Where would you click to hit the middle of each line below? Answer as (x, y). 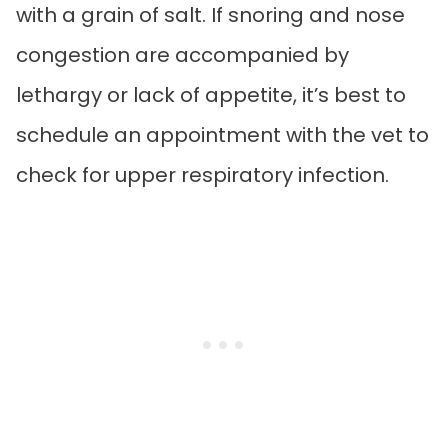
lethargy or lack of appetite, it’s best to (211, 95)
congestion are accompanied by (182, 55)
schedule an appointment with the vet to (222, 135)
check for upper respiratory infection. (205, 175)
